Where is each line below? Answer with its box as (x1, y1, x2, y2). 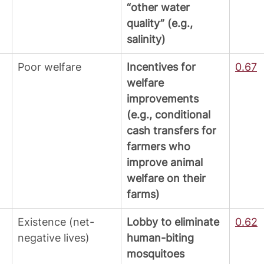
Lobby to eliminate (127, 216, 222, 229)
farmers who (127, 140, 193, 153)
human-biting (127, 232, 197, 245)
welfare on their (127, 172, 209, 185)
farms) (127, 188, 160, 201)
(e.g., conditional (127, 108, 213, 121)
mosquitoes (127, 247, 184, 260)
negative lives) (18, 232, 90, 245)
